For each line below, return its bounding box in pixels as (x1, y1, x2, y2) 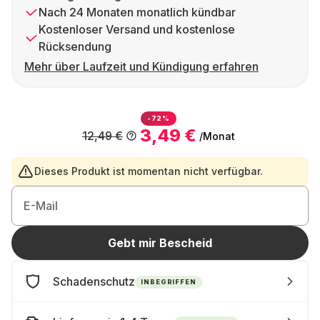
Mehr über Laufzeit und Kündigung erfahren (24, 59, 259, 74)
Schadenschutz (53, 274, 135, 289)
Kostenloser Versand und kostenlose (39, 22, 235, 36)
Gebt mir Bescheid (108, 236, 212, 250)
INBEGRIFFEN (141, 277, 196, 286)
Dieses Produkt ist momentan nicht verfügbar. (34, 165, 263, 177)
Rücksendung (39, 39, 111, 54)
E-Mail (24, 199, 58, 213)
